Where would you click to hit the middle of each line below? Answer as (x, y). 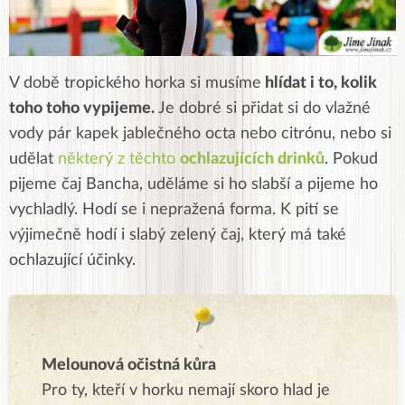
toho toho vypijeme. (82, 109)
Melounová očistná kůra (129, 366)
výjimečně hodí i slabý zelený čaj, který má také (178, 235)
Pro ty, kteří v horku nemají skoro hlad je (186, 391)
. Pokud (351, 160)
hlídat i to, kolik (319, 84)
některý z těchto (119, 160)
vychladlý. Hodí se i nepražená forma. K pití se (174, 210)
